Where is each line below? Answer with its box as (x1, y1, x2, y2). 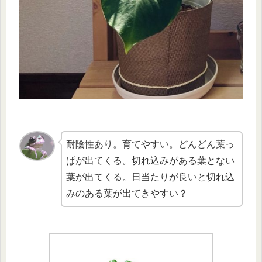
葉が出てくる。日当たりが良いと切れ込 (66, 171, 235, 182)
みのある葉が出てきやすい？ (66, 188, 188, 198)
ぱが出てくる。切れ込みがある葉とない (66, 155, 235, 166)
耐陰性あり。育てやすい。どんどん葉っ (66, 139, 235, 149)
